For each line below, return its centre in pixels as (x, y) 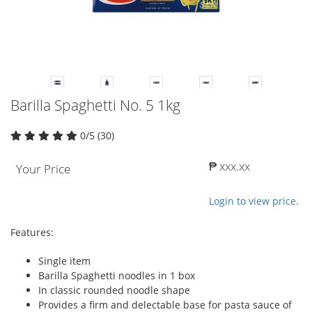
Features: (32, 233)
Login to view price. (254, 201)
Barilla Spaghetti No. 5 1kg (95, 106)
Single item (64, 261)
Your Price (43, 169)
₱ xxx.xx (229, 166)
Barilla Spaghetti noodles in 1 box (117, 276)
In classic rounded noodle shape (114, 290)
